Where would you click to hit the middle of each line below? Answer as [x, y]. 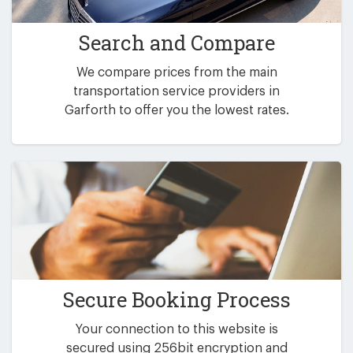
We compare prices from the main [176, 72]
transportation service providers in [176, 91]
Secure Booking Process [176, 300]
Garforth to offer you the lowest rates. [176, 110]
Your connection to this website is [176, 329]
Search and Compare [176, 43]
